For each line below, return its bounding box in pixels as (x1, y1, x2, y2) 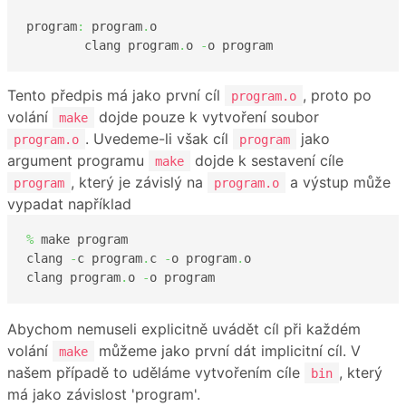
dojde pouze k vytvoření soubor (94, 107, 319, 126)
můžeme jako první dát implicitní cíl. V (94, 341, 361, 360)
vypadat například (7, 194, 131, 213)
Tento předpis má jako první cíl (7, 85, 225, 104)
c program (77, 251, 142, 266)
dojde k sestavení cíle (190, 150, 343, 169)
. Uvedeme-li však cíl (85, 129, 233, 148)
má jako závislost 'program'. (7, 384, 200, 403)
